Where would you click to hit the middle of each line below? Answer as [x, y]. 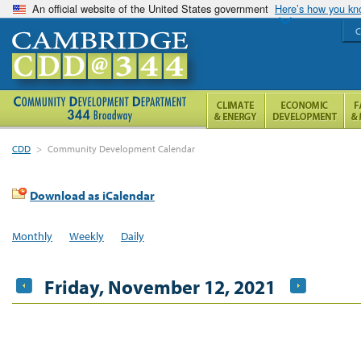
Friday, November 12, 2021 [160, 286]
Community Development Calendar [122, 149]
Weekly [86, 236]
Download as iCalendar [92, 195]
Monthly [32, 236]
